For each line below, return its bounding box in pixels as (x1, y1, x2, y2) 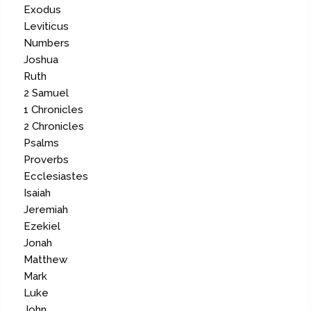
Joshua (24, 53, 59, 67)
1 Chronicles (24, 103, 84, 117)
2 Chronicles (24, 120, 85, 133)
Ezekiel (24, 220, 61, 233)
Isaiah (24, 187, 51, 200)
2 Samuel (24, 87, 69, 100)
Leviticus (24, 20, 69, 33)
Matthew (24, 253, 68, 267)
